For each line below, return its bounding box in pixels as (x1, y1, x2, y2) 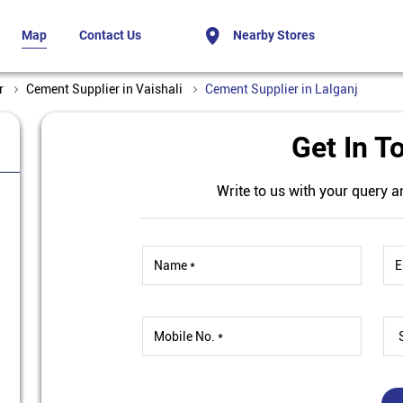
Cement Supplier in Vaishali (26, 82, 183, 96)
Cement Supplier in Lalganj (205, 82, 358, 96)
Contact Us (79, 28, 141, 42)
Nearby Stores (233, 28, 315, 42)
